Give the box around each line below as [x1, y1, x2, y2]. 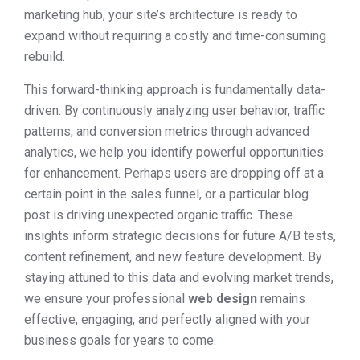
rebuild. [24, 49, 65, 65]
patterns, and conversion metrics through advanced [24, 123, 309, 139]
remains [257, 290, 305, 306]
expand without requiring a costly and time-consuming [24, 28, 326, 44]
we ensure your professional [24, 290, 188, 306]
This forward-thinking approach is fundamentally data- [24, 81, 325, 97]
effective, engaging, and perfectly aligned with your [24, 311, 310, 327]
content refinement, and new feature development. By [24, 248, 322, 264]
